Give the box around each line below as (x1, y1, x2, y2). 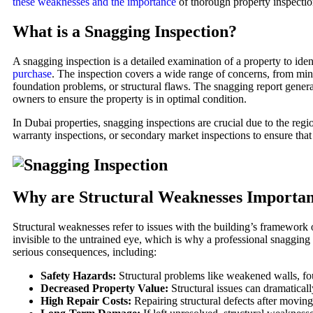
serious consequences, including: (13, 246, 156, 259)
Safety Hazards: (41, 270, 116, 282)
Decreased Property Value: (41, 282, 168, 295)
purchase (13, 67, 52, 80)
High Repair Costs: (41, 295, 131, 307)
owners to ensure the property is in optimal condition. (13, 92, 247, 105)
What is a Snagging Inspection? (13, 22, 237, 41)
